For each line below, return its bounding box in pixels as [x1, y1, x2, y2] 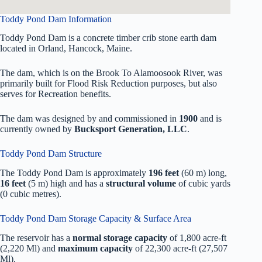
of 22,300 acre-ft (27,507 [133, 243, 227, 253]
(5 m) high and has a [26, 178, 106, 189]
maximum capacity [58, 243, 133, 253]
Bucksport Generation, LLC [74, 124, 187, 135]
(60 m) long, [179, 168, 227, 178]
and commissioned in [99, 113, 179, 124]
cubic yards [188, 178, 230, 189]
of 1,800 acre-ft [167, 232, 226, 243]
